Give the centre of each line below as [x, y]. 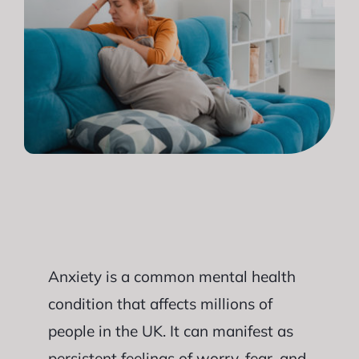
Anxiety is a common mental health [171, 276]
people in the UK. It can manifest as [170, 331]
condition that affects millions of [160, 304]
